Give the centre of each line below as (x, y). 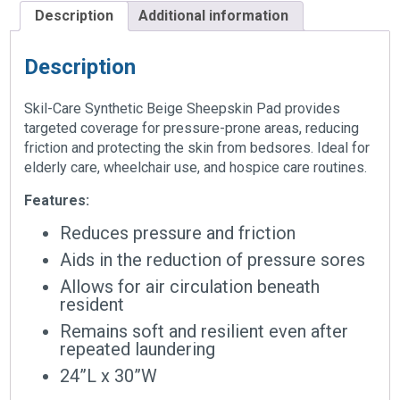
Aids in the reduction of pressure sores (213, 260)
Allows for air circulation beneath (190, 287)
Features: (57, 201)
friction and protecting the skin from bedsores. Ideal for (197, 148)
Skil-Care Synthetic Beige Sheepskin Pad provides (183, 109)
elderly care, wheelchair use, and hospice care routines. (196, 168)
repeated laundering (138, 350)
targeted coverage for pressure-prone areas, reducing (192, 129)
